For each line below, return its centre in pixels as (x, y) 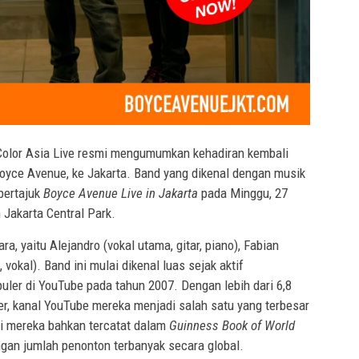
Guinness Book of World (232, 326)
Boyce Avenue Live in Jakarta (121, 194)
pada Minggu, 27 (243, 194)
